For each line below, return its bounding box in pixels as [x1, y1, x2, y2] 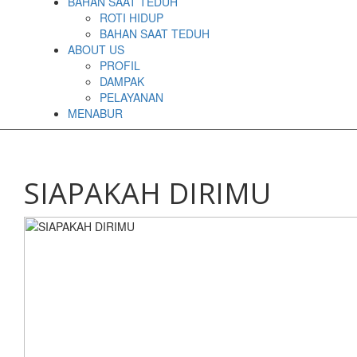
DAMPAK [100, 73, 144, 89]
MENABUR [68, 105, 123, 121]
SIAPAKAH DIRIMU [24, 174, 271, 213]
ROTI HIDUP [100, 10, 163, 25]
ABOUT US [68, 41, 124, 57]
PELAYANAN [100, 89, 163, 105]
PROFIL [100, 57, 140, 73]
